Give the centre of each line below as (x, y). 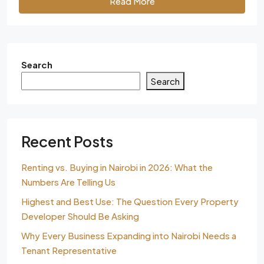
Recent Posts (67, 141)
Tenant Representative (69, 250)
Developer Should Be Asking (80, 216)
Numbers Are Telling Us (68, 182)
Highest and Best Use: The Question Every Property (130, 201)
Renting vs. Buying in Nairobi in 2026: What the (117, 167)
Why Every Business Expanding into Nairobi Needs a (129, 235)
